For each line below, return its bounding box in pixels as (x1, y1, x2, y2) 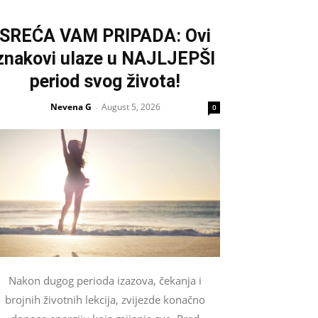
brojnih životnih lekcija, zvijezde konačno (5, 292, 205, 307)
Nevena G (50, 101, 92, 114)
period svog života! (30, 71, 180, 92)
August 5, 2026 (101, 101, 160, 114)
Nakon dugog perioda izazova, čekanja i (9, 273, 202, 287)
